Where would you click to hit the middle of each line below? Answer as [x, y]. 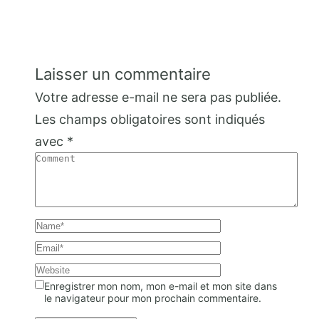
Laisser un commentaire [123, 74]
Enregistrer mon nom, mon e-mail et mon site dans [161, 286]
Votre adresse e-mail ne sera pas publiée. [158, 98]
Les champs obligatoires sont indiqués [150, 120]
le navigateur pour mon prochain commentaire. [153, 298]
